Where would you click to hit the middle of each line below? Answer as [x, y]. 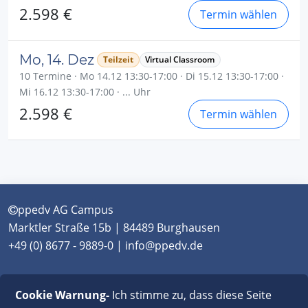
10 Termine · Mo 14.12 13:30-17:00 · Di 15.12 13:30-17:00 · [152, 76]
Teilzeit [118, 59]
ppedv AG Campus [66, 210]
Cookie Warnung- [62, 295]
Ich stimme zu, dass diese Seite [190, 295]
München [33, 285]
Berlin [164, 285]
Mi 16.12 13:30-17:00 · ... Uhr [85, 92]
